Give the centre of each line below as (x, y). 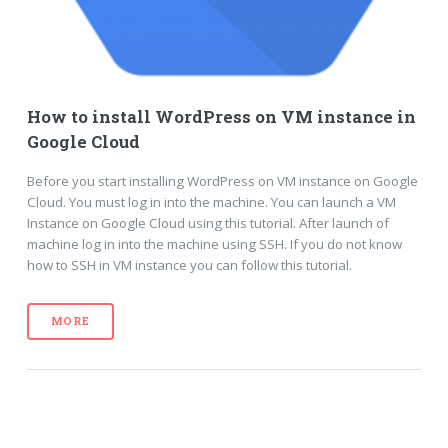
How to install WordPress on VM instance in (221, 116)
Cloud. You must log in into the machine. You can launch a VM (211, 202)
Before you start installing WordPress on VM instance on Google (222, 181)
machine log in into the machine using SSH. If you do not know (214, 244)
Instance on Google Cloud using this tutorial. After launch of (207, 223)
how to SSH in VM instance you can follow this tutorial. (189, 265)
